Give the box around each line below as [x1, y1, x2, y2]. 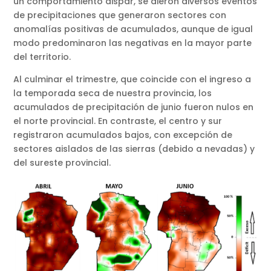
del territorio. [13, 51, 71, 64]
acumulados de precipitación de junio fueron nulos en [13, 101, 254, 114]
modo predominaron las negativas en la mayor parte [13, 37, 252, 50]
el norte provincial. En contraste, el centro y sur [13, 115, 223, 128]
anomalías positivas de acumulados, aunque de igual [13, 23, 253, 36]
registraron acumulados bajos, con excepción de [13, 129, 233, 142]
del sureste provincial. [13, 157, 111, 169]
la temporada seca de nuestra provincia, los [13, 87, 212, 100]
